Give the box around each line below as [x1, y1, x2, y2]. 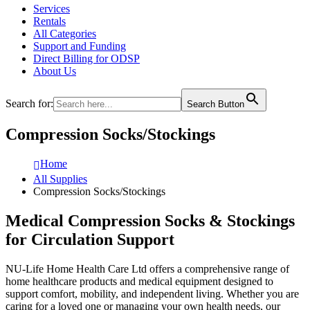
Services [33, 3, 70, 15]
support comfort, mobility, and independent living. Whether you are [6, 287, 299, 300]
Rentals [33, 15, 66, 27]
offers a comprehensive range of [147, 262, 289, 275]
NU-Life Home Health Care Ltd [6, 262, 147, 275]
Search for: [6, 98, 53, 109]
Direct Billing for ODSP [33, 53, 140, 64]
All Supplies [33, 172, 87, 185]
